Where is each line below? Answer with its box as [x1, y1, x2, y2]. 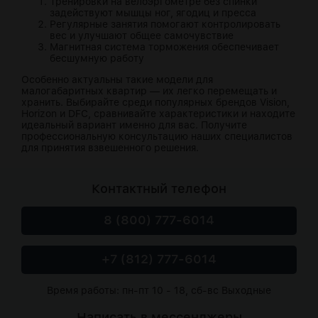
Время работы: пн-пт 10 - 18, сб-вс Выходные [47, 285, 271, 297]
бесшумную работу [50, 53, 144, 65]
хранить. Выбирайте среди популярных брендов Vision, [21, 97, 290, 109]
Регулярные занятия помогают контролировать [50, 18, 280, 31]
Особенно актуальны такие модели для [21, 74, 213, 86]
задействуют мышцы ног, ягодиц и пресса [50, 7, 256, 19]
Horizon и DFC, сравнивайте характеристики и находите [21, 108, 295, 120]
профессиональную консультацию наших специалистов [21, 131, 292, 143]
